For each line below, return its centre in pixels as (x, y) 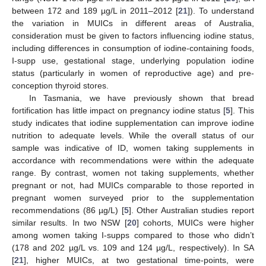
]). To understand (221, 11)
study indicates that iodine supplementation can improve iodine (133, 123)
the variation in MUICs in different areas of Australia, (133, 23)
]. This (243, 111)
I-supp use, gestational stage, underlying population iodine (133, 61)
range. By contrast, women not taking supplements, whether (133, 173)
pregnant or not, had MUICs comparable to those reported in (133, 186)
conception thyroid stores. (60, 86)
